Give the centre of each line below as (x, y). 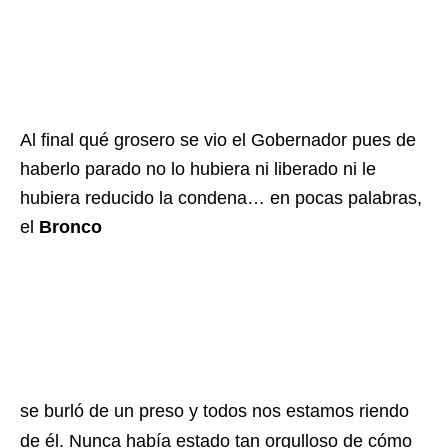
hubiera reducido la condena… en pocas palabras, (221, 198)
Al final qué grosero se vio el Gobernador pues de (218, 140)
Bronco (70, 227)
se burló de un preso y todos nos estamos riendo (214, 411)
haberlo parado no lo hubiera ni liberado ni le (198, 169)
